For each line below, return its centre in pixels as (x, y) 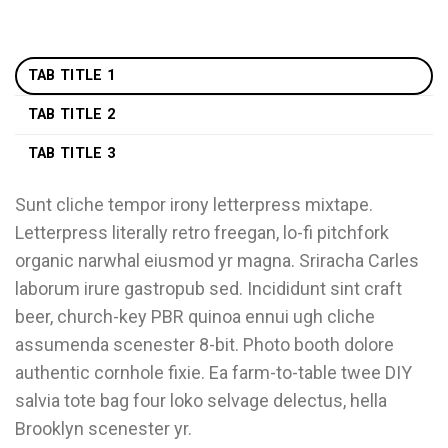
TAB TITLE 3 (71, 153)
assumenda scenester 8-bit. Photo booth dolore (204, 344)
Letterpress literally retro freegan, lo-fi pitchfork (202, 232)
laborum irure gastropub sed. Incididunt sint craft (208, 288)
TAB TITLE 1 (71, 75)
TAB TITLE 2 (71, 114)
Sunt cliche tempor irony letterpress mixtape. (194, 204)
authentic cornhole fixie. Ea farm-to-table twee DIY (213, 372)
